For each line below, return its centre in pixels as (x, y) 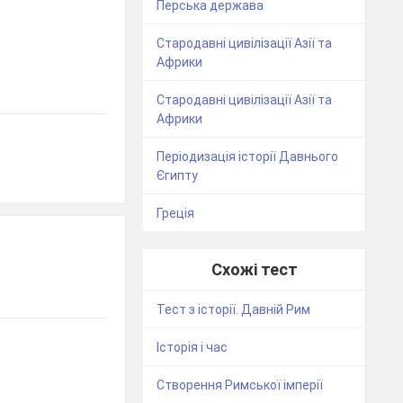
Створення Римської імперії (240, 385)
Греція (176, 214)
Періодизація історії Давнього (248, 157)
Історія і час (193, 348)
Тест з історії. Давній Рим (234, 310)
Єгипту (178, 176)
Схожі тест (254, 270)
